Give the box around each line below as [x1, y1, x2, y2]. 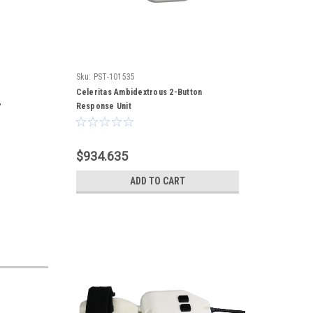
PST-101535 [93, 72, 136, 82]
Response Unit [75, 101, 131, 111]
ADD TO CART [129, 175, 185, 187]
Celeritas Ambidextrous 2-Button [75, 87, 203, 97]
